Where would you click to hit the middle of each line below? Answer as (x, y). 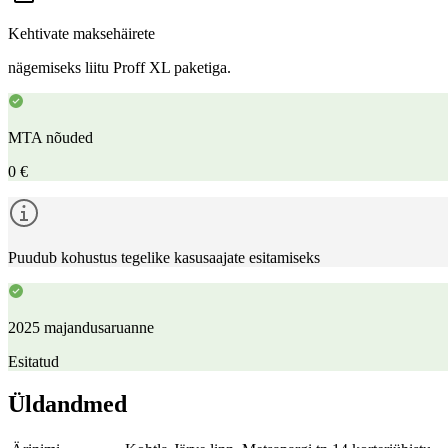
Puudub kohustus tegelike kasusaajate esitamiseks (164, 257)
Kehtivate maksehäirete (81, 33)
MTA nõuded (50, 137)
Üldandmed (67, 403)
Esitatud (33, 361)
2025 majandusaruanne (81, 327)
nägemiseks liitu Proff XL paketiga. (119, 67)
